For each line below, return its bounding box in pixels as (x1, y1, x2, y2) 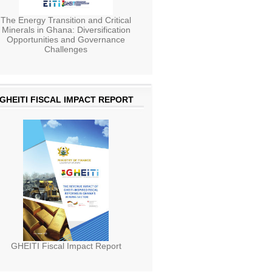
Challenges (44, 44, 87, 55)
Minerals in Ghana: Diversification (1, 25, 131, 35)
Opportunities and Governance (7, 35, 125, 45)
